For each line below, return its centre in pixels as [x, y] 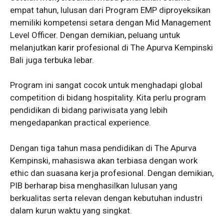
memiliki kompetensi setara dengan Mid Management [110, 22]
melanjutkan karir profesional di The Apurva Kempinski [111, 47]
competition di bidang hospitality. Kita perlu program [108, 98]
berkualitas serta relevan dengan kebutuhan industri [106, 198]
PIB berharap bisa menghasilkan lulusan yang [94, 185]
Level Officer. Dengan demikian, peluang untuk [95, 35]
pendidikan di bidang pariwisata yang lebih [89, 110]
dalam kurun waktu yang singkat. [71, 210]
